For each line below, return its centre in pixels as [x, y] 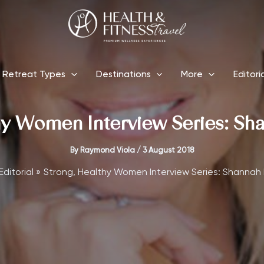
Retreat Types [34, 75]
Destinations [123, 75]
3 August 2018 [168, 151]
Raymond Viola [108, 151]
